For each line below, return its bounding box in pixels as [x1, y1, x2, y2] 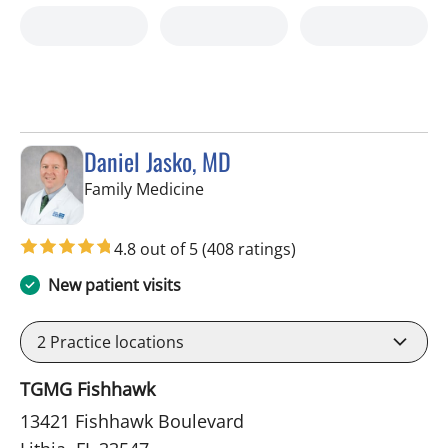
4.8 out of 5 [114, 237, 202, 260]
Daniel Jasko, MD [84, 143, 231, 180]
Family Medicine [84, 178, 204, 201]
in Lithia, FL [203, 177, 286, 200]
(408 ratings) [202, 237, 296, 260]
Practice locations [46, 330, 184, 353]
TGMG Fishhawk [20, 376, 155, 401]
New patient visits [48, 273, 181, 296]
